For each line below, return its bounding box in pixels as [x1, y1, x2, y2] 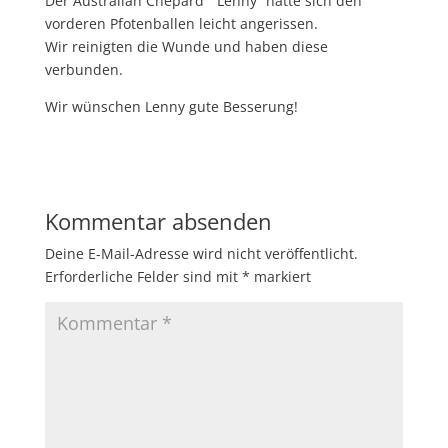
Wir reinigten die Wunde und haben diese [44, 37, 328, 56]
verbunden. [44, 60, 123, 79]
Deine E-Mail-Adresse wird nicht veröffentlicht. [44, 244, 358, 263]
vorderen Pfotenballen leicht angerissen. [44, 14, 318, 33]
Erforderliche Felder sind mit [44, 267, 242, 286]
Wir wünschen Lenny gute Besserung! [44, 97, 298, 116]
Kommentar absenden [44, 206, 272, 236]
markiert [249, 267, 311, 286]
